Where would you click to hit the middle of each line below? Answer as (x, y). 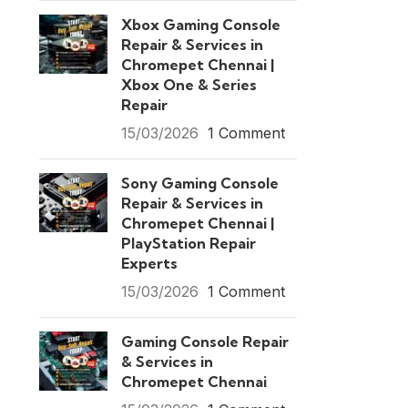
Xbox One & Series (189, 85)
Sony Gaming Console (199, 183)
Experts (149, 263)
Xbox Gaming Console (200, 25)
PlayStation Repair (188, 243)
